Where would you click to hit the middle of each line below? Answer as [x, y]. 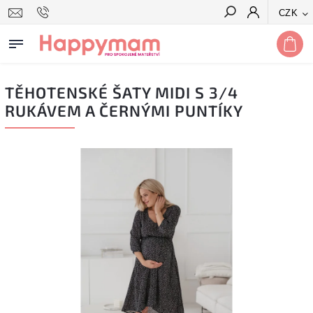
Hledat [281, 37]
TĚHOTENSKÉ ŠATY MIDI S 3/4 [122, 93]
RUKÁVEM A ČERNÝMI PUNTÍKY [124, 111]
